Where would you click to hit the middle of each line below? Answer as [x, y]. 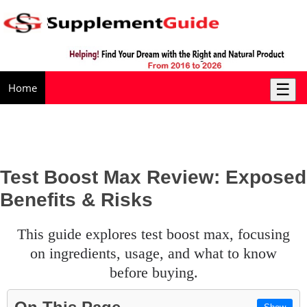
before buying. [153, 272]
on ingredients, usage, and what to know [153, 253]
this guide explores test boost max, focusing [22, 234]
